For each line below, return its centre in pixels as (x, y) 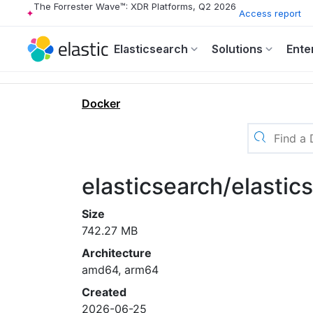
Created (104, 292)
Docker (101, 103)
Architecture (117, 253)
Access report (270, 13)
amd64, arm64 (120, 270)
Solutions (237, 49)
